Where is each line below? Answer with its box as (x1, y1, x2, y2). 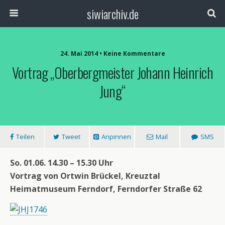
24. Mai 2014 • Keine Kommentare (60, 49, 165, 58)
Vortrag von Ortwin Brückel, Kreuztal (10, 170, 160, 181)
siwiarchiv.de (86, 5, 139, 23)
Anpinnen (101, 132, 131, 141)
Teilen (16, 132, 35, 141)
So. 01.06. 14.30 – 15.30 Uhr (10, 157, 113, 168)
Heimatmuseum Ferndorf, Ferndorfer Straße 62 (10, 183, 202, 194)
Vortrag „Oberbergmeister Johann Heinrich (12, 62, 213, 83)
